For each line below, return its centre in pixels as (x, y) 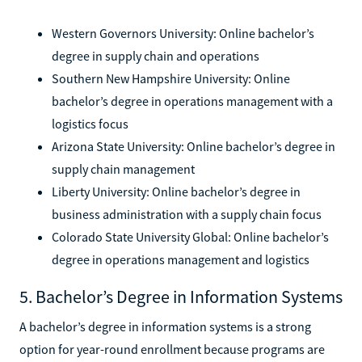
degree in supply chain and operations (156, 55)
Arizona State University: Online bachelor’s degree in (194, 146)
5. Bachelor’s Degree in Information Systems (181, 296)
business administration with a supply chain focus (187, 214)
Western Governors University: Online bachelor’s (183, 33)
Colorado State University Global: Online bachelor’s (190, 236)
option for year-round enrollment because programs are (172, 349)
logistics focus (90, 123)
